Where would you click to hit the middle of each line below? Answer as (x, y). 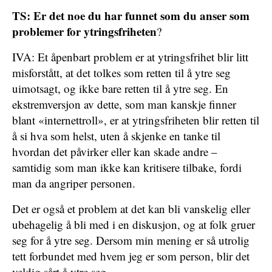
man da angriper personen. (76, 183)
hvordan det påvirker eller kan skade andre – (115, 151)
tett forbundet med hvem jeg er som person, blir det (131, 256)
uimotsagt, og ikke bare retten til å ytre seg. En (120, 88)
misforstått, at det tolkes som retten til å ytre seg (121, 73)
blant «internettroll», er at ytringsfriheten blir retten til (136, 120)
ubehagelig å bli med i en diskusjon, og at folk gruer (134, 224)
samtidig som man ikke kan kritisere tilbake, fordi (127, 167)
